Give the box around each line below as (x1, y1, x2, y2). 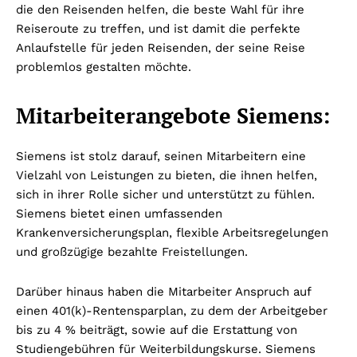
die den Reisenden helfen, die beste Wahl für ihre (16, 2, 304, 17)
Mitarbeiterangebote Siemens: (16, 100, 330, 130)
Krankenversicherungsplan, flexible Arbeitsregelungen (16, 225, 328, 240)
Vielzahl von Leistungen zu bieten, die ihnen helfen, (16, 167, 317, 182)
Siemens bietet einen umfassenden (16, 206, 222, 221)
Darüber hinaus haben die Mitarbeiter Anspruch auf (16, 284, 311, 299)
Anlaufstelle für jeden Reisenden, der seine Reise (16, 40, 305, 55)
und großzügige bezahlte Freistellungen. (16, 244, 248, 259)
